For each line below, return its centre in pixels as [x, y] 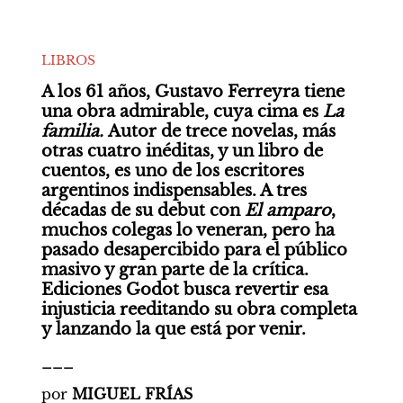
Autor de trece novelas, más [221, 131]
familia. [74, 131]
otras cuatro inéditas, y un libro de [182, 151]
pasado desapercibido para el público [194, 250]
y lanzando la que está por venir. [173, 329]
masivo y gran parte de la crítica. [175, 270]
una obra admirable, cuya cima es [182, 112]
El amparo [287, 210]
